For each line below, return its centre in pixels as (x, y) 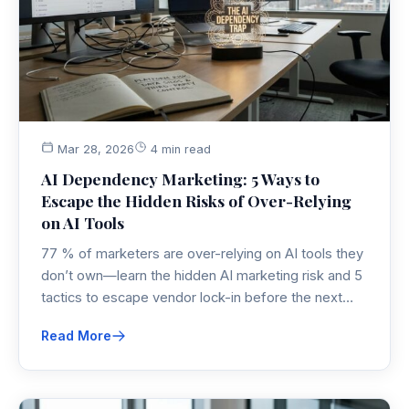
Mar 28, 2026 (94, 150)
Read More (76, 336)
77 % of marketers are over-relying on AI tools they (202, 254)
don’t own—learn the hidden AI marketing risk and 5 (202, 276)
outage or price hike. (105, 320)
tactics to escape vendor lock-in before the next (192, 298)
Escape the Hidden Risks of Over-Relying (196, 201)
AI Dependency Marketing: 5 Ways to (180, 179)
